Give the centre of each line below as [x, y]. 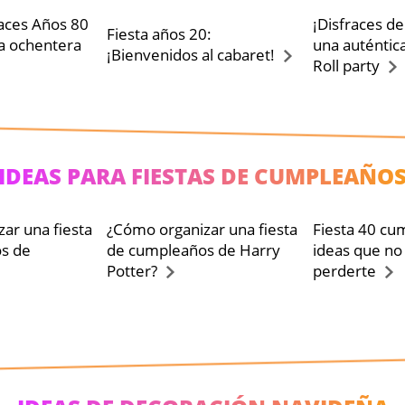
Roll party [346, 65]
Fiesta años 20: [160, 34]
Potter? [132, 271]
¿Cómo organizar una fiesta [202, 229]
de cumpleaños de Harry [194, 250]
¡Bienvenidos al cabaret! [191, 55]
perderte [344, 271]
